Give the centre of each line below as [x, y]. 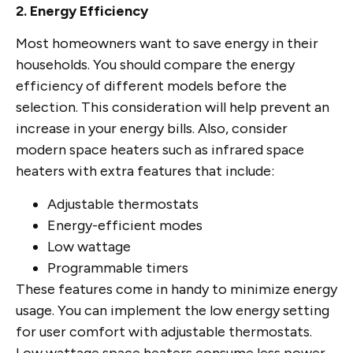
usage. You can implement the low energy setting [173, 310]
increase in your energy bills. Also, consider [152, 129]
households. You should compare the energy [155, 65]
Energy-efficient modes [125, 225]
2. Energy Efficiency [82, 11]
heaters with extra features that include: [145, 171]
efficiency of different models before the [151, 86]
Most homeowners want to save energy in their [167, 44]
